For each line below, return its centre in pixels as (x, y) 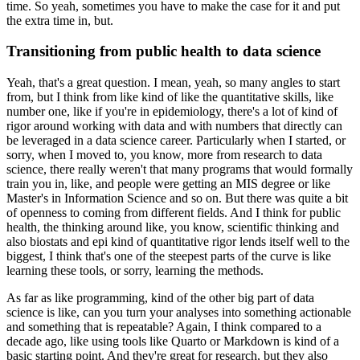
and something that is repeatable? (90, 326)
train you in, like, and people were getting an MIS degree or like (168, 183)
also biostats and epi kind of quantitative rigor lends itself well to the (178, 241)
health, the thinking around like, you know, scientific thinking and (173, 227)
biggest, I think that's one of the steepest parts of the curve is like (169, 256)
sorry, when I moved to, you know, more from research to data (164, 154)
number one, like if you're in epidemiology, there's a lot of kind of (172, 111)
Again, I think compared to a (249, 326)
